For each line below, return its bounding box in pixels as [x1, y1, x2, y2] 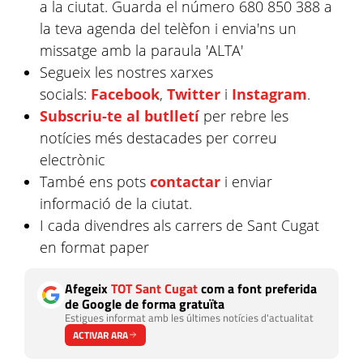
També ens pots [40, 171, 151, 191]
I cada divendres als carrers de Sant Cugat [40, 215, 320, 235]
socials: [40, 83, 92, 104]
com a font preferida [198, 278, 317, 298]
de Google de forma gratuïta [65, 293, 224, 314]
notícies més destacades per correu [40, 127, 278, 147]
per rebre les [199, 105, 289, 126]
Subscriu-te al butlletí [40, 105, 200, 126]
